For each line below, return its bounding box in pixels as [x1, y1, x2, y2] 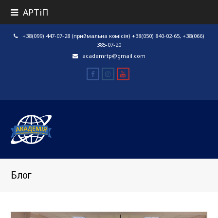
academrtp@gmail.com [82, 52, 145, 59]
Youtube [126, 70, 150, 78]
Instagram [110, 70, 141, 78]
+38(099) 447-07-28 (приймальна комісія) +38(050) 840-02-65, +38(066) [20, 32, 204, 39]
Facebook [94, 70, 123, 78]
